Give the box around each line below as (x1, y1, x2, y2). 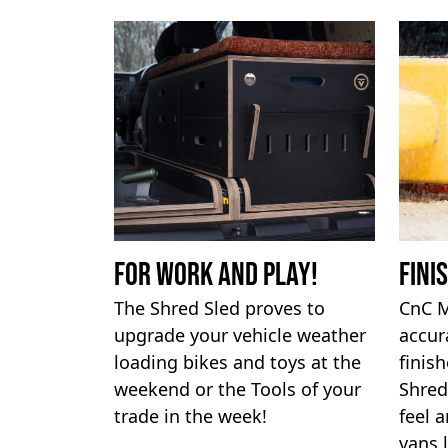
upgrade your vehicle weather (114, 323, 366, 347)
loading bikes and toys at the (114, 350, 361, 374)
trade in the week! (114, 404, 267, 428)
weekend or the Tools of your (114, 377, 361, 401)
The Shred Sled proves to (114, 296, 325, 320)
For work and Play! (114, 256, 318, 295)
